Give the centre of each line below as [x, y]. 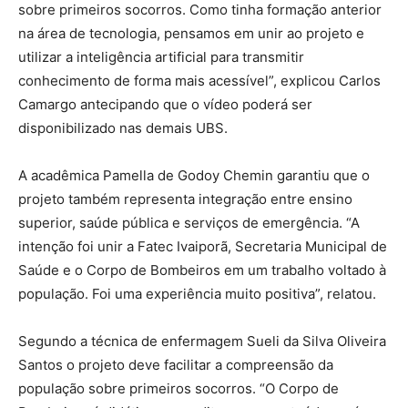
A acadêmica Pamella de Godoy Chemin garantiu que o [194, 176]
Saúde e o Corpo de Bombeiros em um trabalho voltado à [202, 270]
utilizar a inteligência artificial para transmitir [161, 57]
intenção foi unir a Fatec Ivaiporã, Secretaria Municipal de [203, 247]
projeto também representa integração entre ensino [185, 199]
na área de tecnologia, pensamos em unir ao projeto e [191, 34]
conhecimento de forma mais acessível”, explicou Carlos [199, 81]
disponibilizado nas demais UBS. [125, 128]
